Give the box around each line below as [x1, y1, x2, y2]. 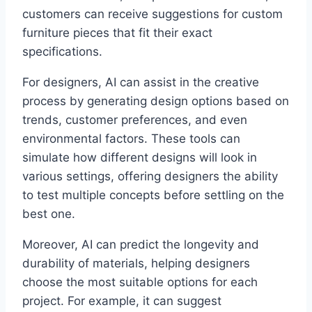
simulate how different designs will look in [22, 150, 257, 165]
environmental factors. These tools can [22, 132, 240, 146]
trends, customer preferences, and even [22, 113, 247, 127]
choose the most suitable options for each [22, 275, 258, 290]
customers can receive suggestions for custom [22, 7, 283, 22]
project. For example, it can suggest [22, 294, 221, 309]
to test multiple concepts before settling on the [22, 188, 284, 203]
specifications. [22, 45, 102, 59]
